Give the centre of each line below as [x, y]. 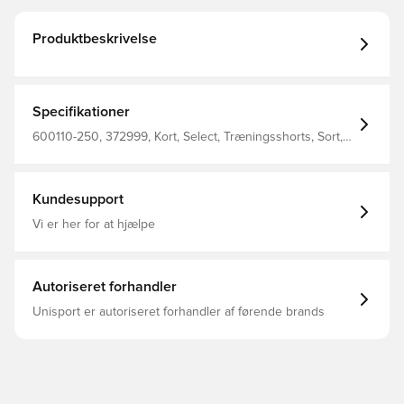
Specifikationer [81, 112]
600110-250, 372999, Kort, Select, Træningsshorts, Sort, [188, 137]
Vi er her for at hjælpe [94, 225]
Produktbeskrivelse [95, 39]
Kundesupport [78, 199]
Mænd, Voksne [74, 151]
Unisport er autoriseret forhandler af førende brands [179, 312]
